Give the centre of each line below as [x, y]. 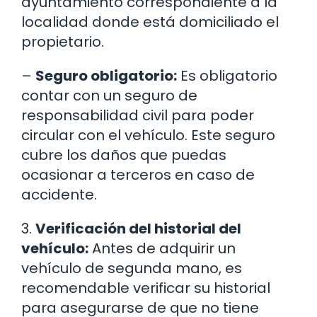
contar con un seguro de [109, 96]
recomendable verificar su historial [146, 288]
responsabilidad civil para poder [138, 116]
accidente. [59, 195]
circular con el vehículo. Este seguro [148, 136]
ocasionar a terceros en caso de [138, 175]
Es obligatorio [227, 76]
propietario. [63, 42]
